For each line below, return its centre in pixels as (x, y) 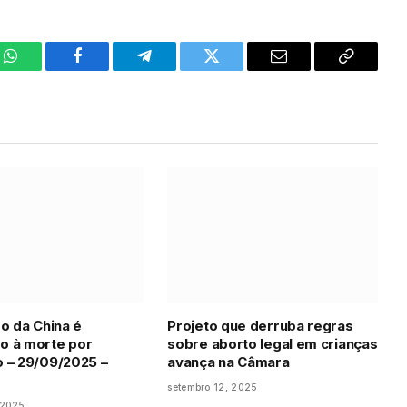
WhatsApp (44, 69)
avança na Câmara (228, 362)
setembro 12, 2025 (213, 387)
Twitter (234, 69)
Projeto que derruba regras (260, 326)
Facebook (108, 69)
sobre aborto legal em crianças (273, 344)
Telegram (174, 69)
